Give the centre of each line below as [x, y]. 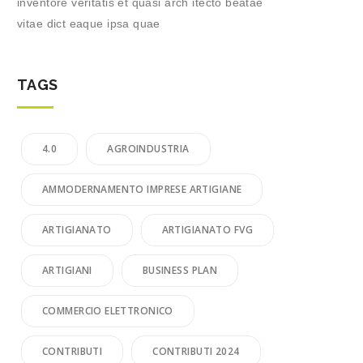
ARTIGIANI [67, 270]
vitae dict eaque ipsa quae [89, 23]
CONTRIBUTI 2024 [196, 351]
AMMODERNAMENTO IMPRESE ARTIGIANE [142, 189]
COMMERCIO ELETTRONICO [108, 311]
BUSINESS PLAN [180, 270]
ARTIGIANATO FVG [207, 230]
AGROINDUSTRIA [148, 149]
